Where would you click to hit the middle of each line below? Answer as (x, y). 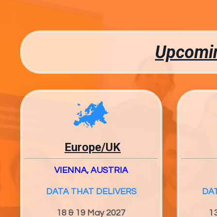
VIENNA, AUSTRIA (91, 170)
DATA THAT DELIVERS (91, 191)
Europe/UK (93, 147)
